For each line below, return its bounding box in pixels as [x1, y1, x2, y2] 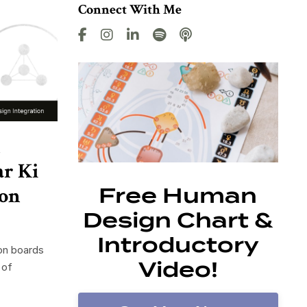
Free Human [99, 183, 258, 208]
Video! [138, 257, 218, 282]
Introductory [97, 232, 259, 258]
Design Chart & [83, 208, 273, 233]
